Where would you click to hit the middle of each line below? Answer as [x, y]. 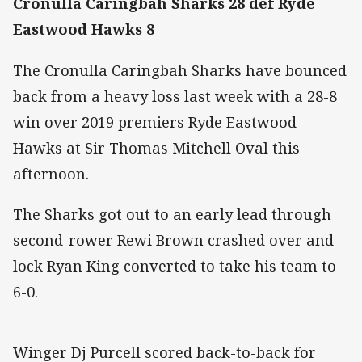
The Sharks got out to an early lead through [172, 214]
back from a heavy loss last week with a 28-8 [175, 96]
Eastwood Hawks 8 [84, 29]
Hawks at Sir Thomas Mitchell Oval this [156, 147]
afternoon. [51, 173]
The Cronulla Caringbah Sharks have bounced [180, 70]
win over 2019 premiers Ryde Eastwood [155, 122]
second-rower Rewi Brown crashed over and [173, 240]
